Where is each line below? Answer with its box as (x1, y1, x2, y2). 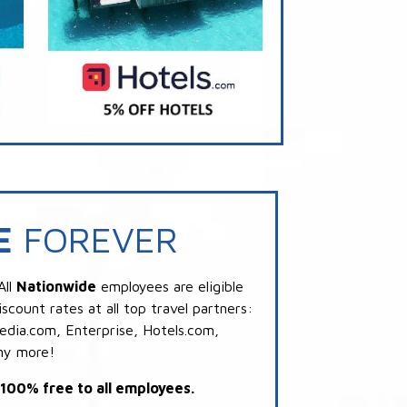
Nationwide (16, 277, 96, 294)
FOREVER (13, 216, 178, 260)
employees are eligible (96, 277, 243, 294)
